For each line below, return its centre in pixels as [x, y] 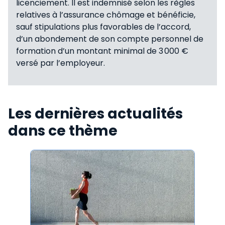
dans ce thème [63, 131]
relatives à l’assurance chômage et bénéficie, [106, 15]
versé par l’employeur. [61, 63]
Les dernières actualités [95, 114]
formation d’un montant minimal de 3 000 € [102, 51]
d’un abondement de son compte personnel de [110, 39]
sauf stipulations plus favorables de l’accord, [103, 27]
